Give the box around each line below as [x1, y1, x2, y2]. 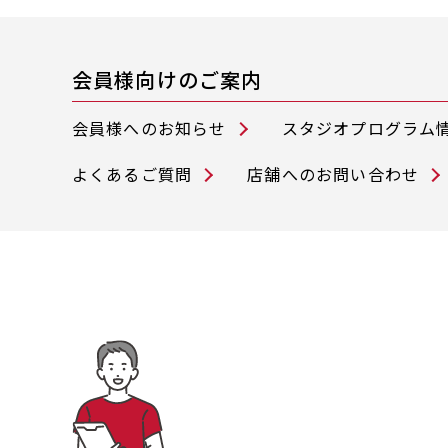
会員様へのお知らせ [71, 116, 227, 141]
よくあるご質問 [71, 162, 193, 187]
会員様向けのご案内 [71, 65, 263, 95]
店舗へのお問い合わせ [247, 162, 420, 187]
